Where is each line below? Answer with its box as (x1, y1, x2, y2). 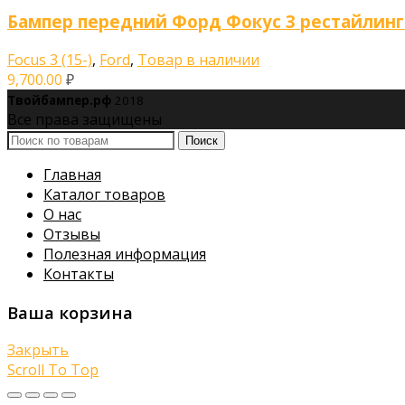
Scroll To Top (7, 360, 99, 381)
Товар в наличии (137, 49, 259, 70)
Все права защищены (7, 108, 162, 129)
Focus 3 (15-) (7, 49, 92, 70)
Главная (43, 164, 101, 184)
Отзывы (43, 223, 100, 244)
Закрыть (7, 340, 69, 361)
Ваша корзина (7, 300, 133, 324)
